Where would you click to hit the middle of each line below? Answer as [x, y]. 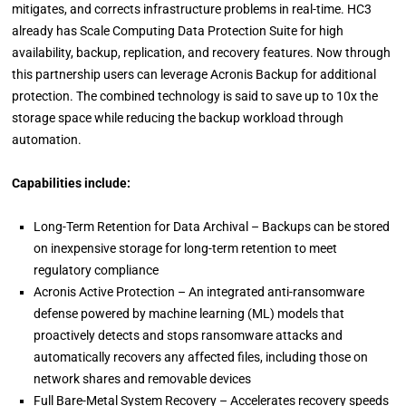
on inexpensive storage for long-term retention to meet [186, 248]
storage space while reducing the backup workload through [178, 118]
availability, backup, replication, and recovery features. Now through [202, 53]
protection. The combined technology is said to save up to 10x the [195, 96]
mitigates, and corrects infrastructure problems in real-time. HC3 [192, 9]
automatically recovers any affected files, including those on [201, 357]
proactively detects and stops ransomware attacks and [188, 335]
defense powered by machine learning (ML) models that [189, 314]
